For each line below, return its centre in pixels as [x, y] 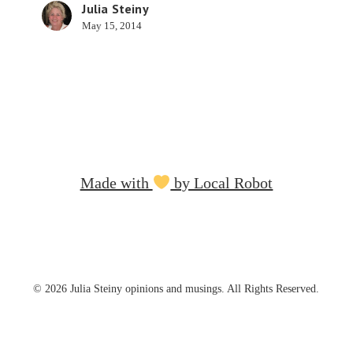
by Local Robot [222, 183]
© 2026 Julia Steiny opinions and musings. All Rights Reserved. [176, 289]
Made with [116, 183]
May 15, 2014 [112, 26]
